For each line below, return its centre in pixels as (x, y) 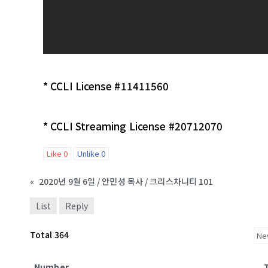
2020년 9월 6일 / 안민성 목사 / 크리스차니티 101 (126, 181)
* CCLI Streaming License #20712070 (133, 126)
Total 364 (49, 235)
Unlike (89, 153)
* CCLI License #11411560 (106, 86)
